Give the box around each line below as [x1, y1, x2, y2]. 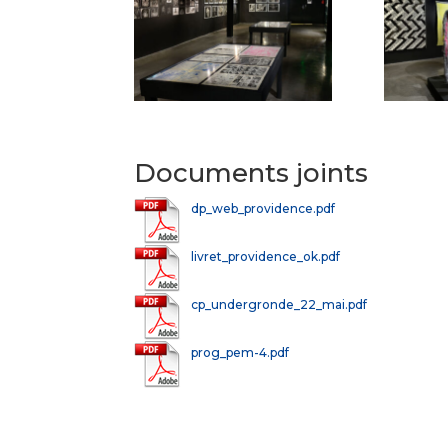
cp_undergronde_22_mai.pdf [191, 296, 368, 312]
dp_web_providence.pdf [191, 200, 336, 216]
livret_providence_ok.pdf [191, 248, 341, 264]
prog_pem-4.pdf [191, 344, 290, 360]
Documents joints [134, 156, 369, 189]
